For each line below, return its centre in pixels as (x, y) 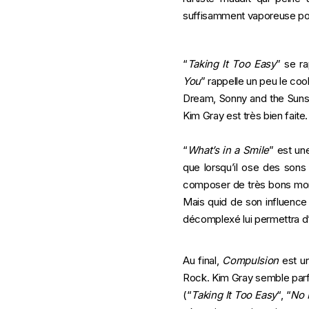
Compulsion (251, 260)
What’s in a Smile (228, 150)
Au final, (203, 260)
